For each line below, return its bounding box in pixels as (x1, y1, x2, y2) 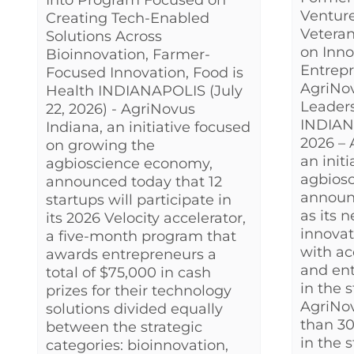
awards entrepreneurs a (46, 246, 217, 264)
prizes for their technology (46, 282, 232, 300)
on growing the (46, 137, 155, 155)
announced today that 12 (46, 173, 222, 191)
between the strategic (46, 318, 202, 337)
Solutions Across (46, 28, 162, 46)
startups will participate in (46, 191, 232, 209)
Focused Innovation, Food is (46, 64, 243, 82)
